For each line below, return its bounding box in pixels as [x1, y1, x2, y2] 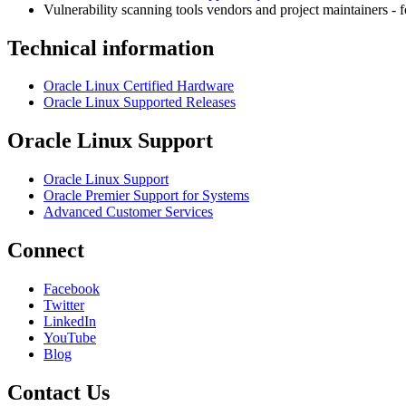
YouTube [43, 330, 96, 346]
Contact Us [7, 381, 110, 404]
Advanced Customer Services [43, 204, 213, 220]
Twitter [43, 297, 84, 314]
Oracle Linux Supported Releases [43, 94, 236, 111]
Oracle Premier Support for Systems [43, 188, 249, 204]
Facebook [43, 281, 100, 297]
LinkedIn [43, 314, 96, 330]
